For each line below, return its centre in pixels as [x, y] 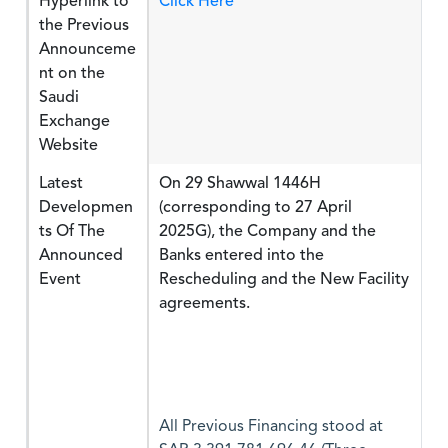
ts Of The [72, 231]
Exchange [74, 121]
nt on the [72, 73]
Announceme [87, 49]
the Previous [84, 25]
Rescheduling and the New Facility [284, 279]
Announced [81, 255]
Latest [61, 183]
